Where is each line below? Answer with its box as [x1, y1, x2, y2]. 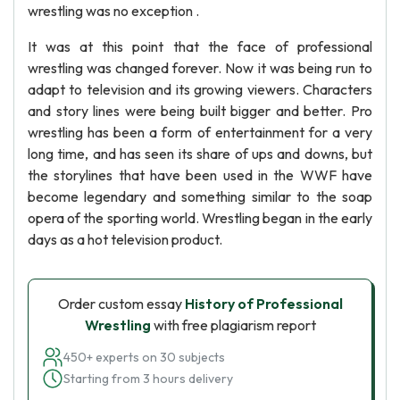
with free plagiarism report [150, 316, 316, 334]
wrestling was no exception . [28, 2, 199, 20]
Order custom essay [57, 295, 185, 312]
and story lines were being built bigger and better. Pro [28, 102, 372, 120]
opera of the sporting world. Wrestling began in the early [28, 209, 372, 227]
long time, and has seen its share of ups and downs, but [28, 145, 372, 162]
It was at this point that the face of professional [28, 37, 372, 55]
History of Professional [184, 295, 343, 312]
